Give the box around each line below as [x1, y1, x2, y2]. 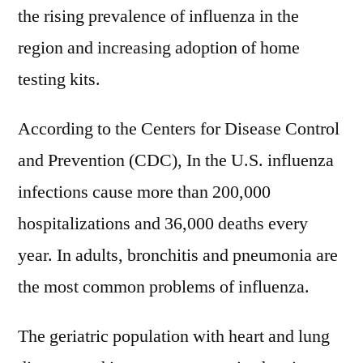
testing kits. [18, 68, 100, 91]
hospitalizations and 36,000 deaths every [18, 212, 308, 235]
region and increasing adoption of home [18, 36, 300, 59]
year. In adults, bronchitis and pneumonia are [18, 244, 338, 267]
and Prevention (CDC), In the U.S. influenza [18, 149, 334, 172]
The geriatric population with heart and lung [18, 325, 330, 348]
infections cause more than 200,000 [18, 181, 271, 203]
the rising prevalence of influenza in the [18, 5, 299, 28]
